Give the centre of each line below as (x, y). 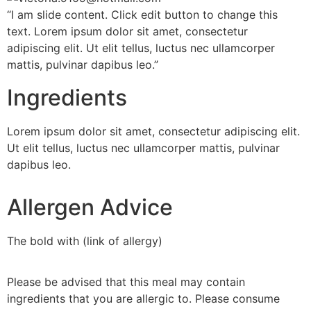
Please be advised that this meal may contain (126, 281)
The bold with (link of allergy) (85, 241)
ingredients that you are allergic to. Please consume (143, 298)
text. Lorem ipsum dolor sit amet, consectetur (127, 31)
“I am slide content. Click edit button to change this (142, 15)
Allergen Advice (90, 208)
